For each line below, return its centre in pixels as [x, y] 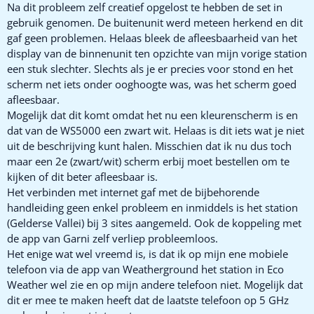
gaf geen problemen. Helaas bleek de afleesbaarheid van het [152, 37]
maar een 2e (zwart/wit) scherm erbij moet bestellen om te [148, 161]
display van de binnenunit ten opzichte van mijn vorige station [157, 53]
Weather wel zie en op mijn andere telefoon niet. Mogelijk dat [155, 284]
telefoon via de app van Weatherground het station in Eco [145, 269]
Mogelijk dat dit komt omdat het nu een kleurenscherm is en [152, 115]
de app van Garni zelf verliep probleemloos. [112, 238]
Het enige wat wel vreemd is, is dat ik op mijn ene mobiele [148, 253]
